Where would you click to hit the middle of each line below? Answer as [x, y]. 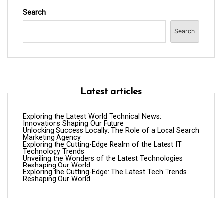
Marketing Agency [52, 137]
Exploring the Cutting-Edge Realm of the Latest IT [102, 144]
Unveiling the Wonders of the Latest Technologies [103, 158]
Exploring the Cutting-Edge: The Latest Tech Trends [105, 172]
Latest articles [111, 92]
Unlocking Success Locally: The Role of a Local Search [111, 130]
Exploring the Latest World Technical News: [92, 116]
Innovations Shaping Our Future [73, 123]
